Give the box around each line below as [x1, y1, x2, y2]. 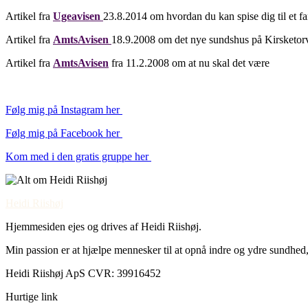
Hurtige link [5, 291, 58, 303]
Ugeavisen [53, 10, 100, 23]
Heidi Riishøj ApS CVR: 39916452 [5, 267, 161, 280]
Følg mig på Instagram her [5, 104, 122, 116]
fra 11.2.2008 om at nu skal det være [109, 57, 269, 69]
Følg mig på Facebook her [5, 127, 122, 140]
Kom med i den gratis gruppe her [5, 151, 151, 163]
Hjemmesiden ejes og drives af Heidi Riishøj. [5, 221, 201, 233]
